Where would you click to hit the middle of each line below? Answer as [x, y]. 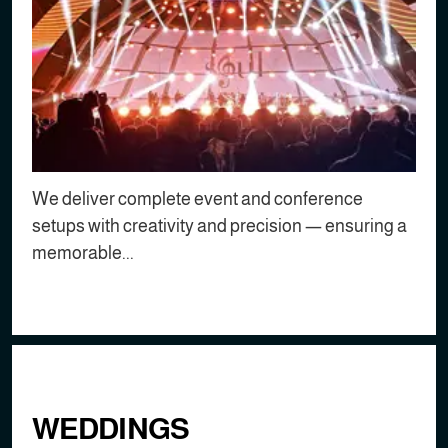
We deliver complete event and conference [197, 198]
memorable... [83, 252]
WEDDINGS [110, 428]
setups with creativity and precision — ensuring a [219, 225]
